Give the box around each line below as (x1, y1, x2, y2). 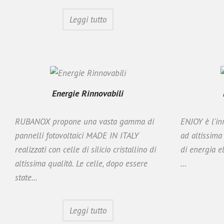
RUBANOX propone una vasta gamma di (15, 115, 154, 127)
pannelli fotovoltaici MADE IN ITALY (15, 129, 138, 141)
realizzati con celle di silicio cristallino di (15, 143, 156, 155)
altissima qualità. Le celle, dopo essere (15, 157, 147, 169)
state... (15, 171, 37, 183)
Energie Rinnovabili (52, 87, 123, 99)
